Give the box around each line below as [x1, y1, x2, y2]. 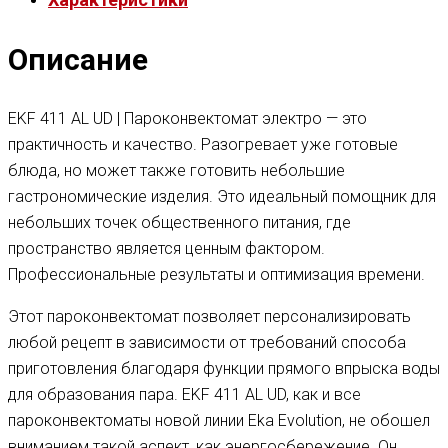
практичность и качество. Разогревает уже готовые [8, 135, 398, 155]
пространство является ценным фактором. [8, 239, 325, 259]
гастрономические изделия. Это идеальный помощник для [8, 187, 436, 207]
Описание [8, 42, 148, 78]
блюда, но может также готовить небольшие [8, 161, 345, 181]
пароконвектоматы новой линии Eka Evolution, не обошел [8, 411, 430, 431]
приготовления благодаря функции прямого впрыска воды [8, 359, 440, 379]
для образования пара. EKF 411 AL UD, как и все [8, 385, 361, 405]
